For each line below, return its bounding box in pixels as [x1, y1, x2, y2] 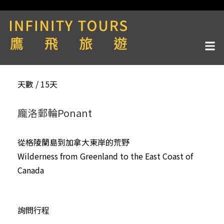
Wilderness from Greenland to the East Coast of [17, 149, 193, 162]
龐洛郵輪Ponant [17, 105, 92, 120]
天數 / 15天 [17, 77, 57, 90]
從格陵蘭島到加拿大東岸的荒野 [17, 135, 129, 148]
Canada [17, 163, 44, 176]
